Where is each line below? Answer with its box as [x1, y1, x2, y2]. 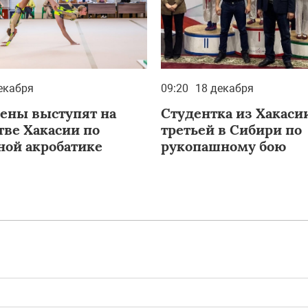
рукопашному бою [161, 137, 286, 155]
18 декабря [195, 82, 254, 95]
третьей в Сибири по [161, 121, 302, 138]
